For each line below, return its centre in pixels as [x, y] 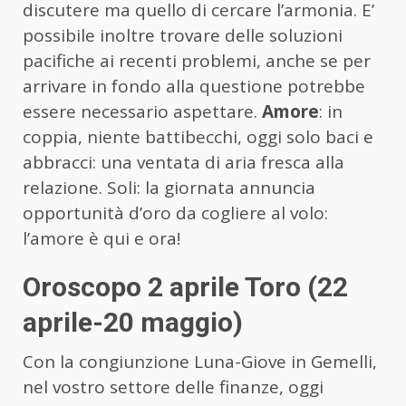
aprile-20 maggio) [133, 323]
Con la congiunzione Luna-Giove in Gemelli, [200, 362]
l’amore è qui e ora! [101, 239]
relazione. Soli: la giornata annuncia [169, 188]
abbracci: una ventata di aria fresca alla [184, 163]
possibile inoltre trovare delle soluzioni [183, 36]
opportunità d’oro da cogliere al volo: [175, 213]
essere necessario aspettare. [142, 112]
